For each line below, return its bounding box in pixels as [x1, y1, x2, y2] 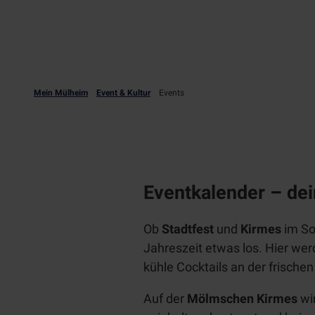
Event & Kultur [96, 87, 150, 98]
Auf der [143, 291, 187, 307]
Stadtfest [162, 221, 214, 237]
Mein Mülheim [34, 87, 88, 98]
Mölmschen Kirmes [187, 291, 297, 307]
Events [159, 87, 184, 98]
